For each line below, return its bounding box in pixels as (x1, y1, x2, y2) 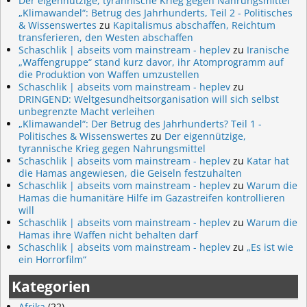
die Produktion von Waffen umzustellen (19, 67, 199, 81)
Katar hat (247, 153, 289, 167)
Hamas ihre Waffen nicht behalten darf (19, 228, 198, 241)
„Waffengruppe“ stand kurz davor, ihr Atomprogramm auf (19, 55, 284, 69)
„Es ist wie (247, 240, 293, 254)
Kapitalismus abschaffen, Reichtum (113, 18, 275, 32)
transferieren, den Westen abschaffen (19, 30, 193, 44)
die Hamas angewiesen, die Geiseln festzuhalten (19, 166, 242, 180)
